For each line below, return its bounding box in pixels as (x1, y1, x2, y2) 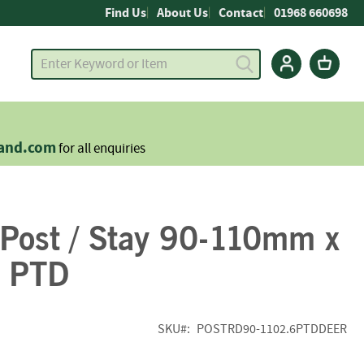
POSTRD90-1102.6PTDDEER (197, 320, 348, 337)
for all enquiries (56, 140, 145, 158)
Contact (219, 4, 263, 22)
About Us (157, 4, 208, 22)
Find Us (105, 4, 146, 22)
